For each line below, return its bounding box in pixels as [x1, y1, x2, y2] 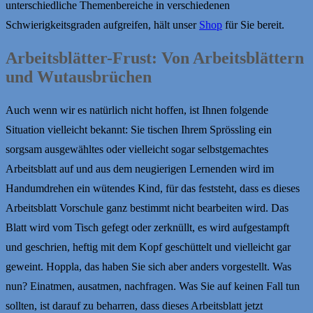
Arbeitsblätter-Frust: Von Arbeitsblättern [6, 48, 304, 67]
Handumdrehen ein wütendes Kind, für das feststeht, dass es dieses [6, 182, 300, 194]
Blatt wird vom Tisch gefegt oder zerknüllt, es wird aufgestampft [6, 221, 289, 233]
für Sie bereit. [222, 19, 284, 31]
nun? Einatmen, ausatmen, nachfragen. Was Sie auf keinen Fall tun [6, 279, 300, 292]
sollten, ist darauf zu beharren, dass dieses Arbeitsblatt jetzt [6, 299, 263, 312]
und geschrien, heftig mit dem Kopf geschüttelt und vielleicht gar [6, 240, 291, 253]
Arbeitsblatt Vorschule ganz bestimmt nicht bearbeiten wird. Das [6, 201, 289, 214]
